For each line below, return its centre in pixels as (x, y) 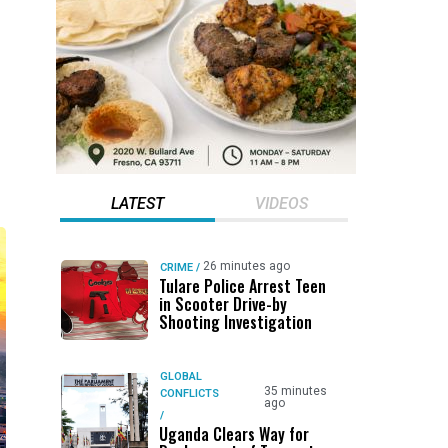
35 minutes (295, 390)
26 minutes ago (246, 266)
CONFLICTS (189, 393)
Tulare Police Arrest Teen (242, 286)
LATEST (137, 203)
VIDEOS (281, 203)
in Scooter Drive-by (222, 304)
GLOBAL (180, 376)
